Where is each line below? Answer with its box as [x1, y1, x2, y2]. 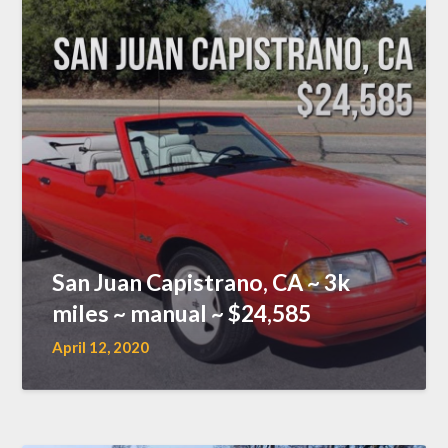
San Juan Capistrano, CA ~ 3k [52, 267, 351, 296]
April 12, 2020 [52, 337, 150, 356]
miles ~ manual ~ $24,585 [52, 298, 312, 327]
